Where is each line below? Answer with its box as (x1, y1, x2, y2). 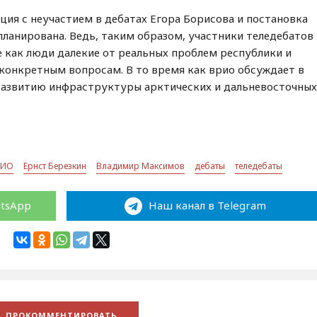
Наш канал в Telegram (145, 198, 266, 212)
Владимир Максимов (96, 160, 185, 172)
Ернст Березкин (23, 160, 87, 172)
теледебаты (235, 160, 283, 172)
